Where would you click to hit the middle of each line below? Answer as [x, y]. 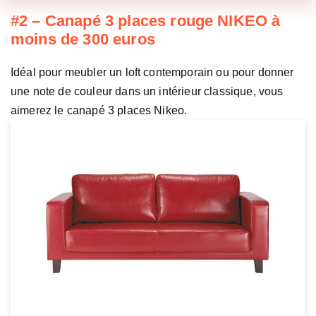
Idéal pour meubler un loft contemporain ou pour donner [152, 73]
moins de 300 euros [83, 39]
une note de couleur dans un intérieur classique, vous [147, 92]
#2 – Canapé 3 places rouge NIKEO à [146, 21]
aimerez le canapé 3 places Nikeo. [99, 111]
